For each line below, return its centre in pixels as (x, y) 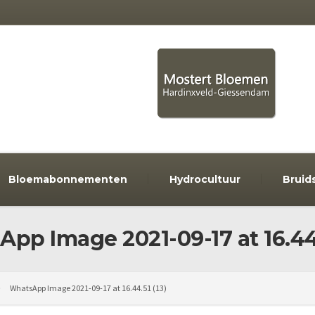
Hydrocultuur (205, 179)
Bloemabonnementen (68, 179)
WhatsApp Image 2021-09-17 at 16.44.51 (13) (88, 288)
